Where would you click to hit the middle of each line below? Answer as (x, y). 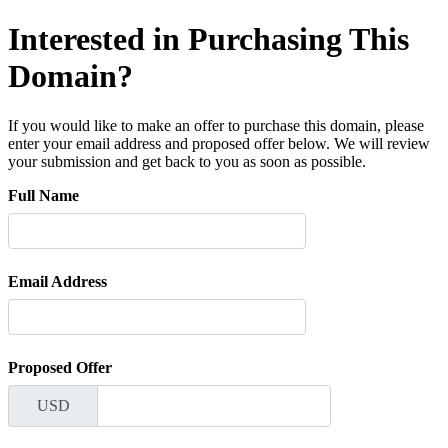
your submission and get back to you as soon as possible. (187, 161)
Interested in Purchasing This (208, 39)
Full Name (43, 195)
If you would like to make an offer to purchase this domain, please (216, 125)
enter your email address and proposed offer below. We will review (219, 143)
